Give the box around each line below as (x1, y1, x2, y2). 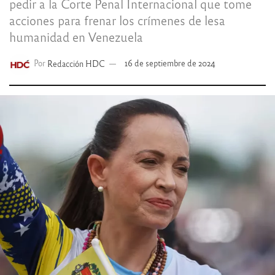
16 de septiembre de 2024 (125, 58, 216, 69)
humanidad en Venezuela (9, 28, 143, 44)
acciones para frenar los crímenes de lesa (9, 12, 225, 28)
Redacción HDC (47, 58, 106, 69)
